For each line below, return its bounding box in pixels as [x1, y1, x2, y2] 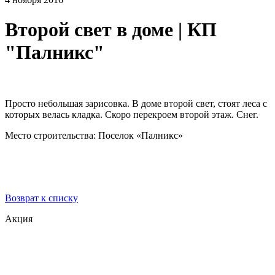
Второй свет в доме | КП [5, 18, 217, 41]
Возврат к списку [5, 192, 78, 203]
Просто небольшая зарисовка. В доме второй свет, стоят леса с [5, 98, 267, 109]
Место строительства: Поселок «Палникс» [5, 130, 183, 141]
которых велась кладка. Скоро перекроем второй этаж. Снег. [5, 109, 258, 120]
